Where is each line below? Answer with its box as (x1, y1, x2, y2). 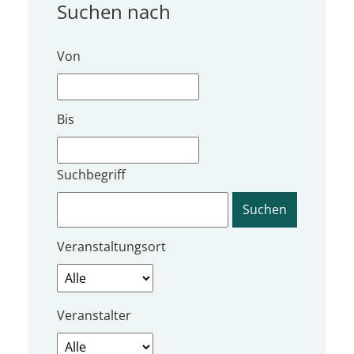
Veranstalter (57, 306, 131, 324)
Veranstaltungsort (57, 237, 166, 255)
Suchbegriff (57, 165, 126, 183)
